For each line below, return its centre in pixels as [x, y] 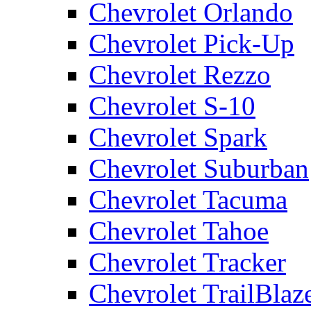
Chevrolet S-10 [172, 106]
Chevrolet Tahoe [179, 231]
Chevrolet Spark [178, 137]
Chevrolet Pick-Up [192, 43]
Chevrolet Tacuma [188, 200]
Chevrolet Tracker [187, 262]
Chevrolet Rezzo [180, 75]
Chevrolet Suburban [199, 168]
